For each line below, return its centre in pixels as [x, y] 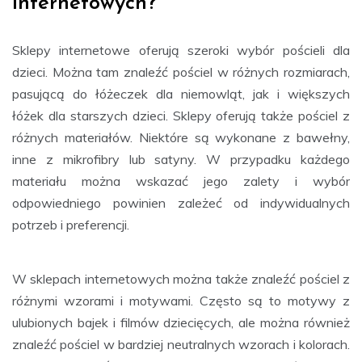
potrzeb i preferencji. [71, 224]
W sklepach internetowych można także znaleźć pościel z [181, 278]
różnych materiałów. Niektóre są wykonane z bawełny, [181, 137]
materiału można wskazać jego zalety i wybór [181, 181]
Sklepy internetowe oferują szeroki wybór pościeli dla [181, 50]
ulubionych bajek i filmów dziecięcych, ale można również [181, 322]
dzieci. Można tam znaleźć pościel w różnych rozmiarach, [181, 72]
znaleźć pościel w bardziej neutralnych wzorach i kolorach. [181, 344]
